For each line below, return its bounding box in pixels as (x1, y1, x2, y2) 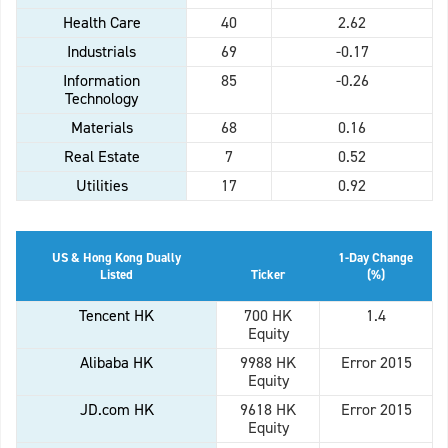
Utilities (75, 175, 128, 197)
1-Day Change (338, 249, 413, 267)
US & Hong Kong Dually (51, 249, 181, 267)
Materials (70, 117, 133, 139)
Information (63, 70, 140, 92)
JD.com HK (79, 399, 154, 421)
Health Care (62, 12, 141, 34)
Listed (99, 266, 133, 284)
